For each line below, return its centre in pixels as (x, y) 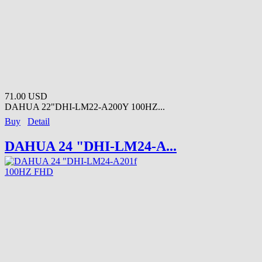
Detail (39, 121)
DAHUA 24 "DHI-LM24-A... (91, 146)
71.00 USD (26, 96)
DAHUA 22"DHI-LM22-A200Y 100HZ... (85, 106)
